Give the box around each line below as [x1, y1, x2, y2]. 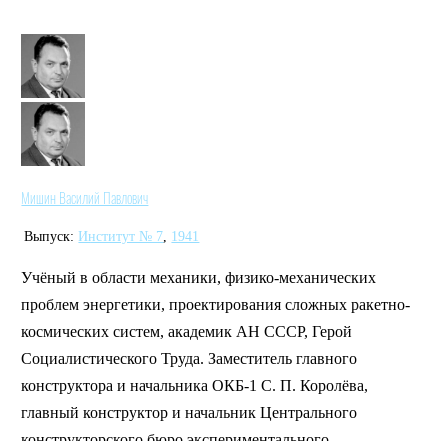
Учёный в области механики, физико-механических [21, 268, 377, 288]
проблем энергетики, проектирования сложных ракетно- [21, 295, 411, 315]
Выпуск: [24, 228, 75, 244]
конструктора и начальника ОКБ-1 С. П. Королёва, [21, 376, 369, 396]
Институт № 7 [78, 228, 164, 244]
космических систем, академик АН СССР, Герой [21, 322, 353, 342]
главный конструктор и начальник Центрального [21, 403, 358, 423]
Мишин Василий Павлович [21, 187, 149, 208]
